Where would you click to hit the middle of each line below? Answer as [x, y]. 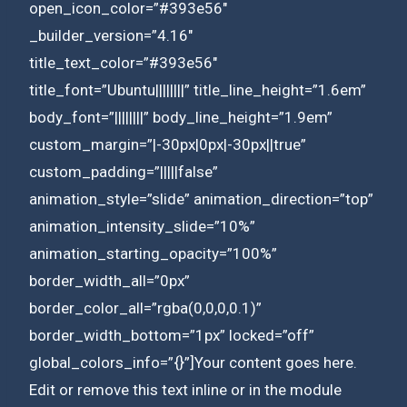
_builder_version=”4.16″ [111, 35]
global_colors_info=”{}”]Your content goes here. [193, 362]
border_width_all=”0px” [109, 280]
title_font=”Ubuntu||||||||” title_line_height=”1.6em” [198, 89]
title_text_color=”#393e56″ [123, 62]
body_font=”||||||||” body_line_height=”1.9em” [181, 117]
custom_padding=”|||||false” [124, 171]
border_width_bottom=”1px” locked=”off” [172, 335]
